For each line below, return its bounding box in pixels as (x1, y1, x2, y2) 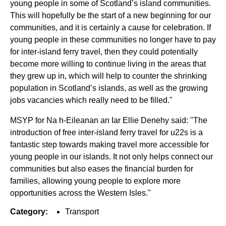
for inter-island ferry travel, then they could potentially (10, 47, 198, 56)
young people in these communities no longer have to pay (10, 35, 216, 44)
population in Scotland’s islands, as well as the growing (10, 83, 208, 92)
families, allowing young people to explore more (10, 176, 181, 185)
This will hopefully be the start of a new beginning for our (10, 11, 211, 20)
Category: (10, 207, 48, 216)
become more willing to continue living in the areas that (10, 59, 206, 68)
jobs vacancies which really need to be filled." (10, 95, 173, 104)
